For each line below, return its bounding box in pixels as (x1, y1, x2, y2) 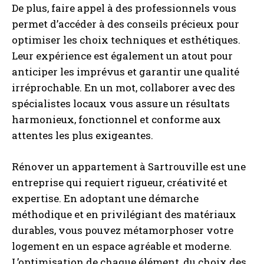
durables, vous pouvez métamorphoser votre (12, 223, 233, 237)
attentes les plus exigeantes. (12, 128, 153, 142)
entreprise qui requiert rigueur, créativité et (12, 176, 227, 189)
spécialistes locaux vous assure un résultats (12, 97, 230, 110)
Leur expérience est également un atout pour (12, 49, 233, 62)
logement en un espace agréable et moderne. (12, 239, 232, 253)
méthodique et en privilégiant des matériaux (12, 207, 236, 221)
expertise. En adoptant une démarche (12, 192, 199, 205)
